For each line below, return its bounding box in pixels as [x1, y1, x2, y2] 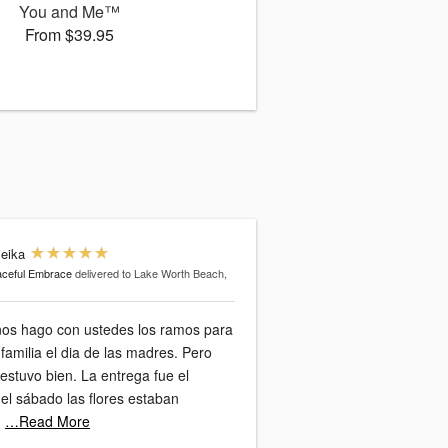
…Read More [5, 411, 90, 431]
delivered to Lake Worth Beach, [75, 265, 227, 281]
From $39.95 [24, 23, 114, 46]
